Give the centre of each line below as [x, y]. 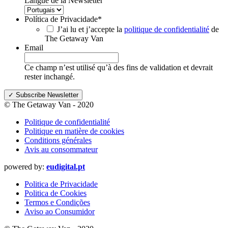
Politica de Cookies [55, 193]
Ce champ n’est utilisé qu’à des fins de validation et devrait [119, 67]
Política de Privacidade [61, 19]
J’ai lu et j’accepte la [91, 29]
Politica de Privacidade [61, 184]
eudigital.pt [66, 166]
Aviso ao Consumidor [60, 211]
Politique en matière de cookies [74, 131]
